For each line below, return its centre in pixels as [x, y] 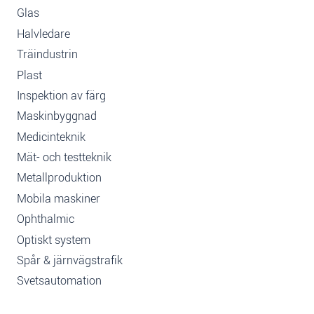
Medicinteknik [51, 137]
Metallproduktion [59, 178]
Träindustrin [47, 55]
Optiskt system [54, 240]
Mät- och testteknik [64, 158]
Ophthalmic [46, 219]
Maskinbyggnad [57, 116]
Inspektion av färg [61, 95]
